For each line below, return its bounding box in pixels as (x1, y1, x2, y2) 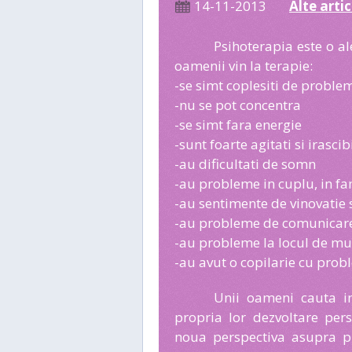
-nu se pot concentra (174, 96, 301, 114)
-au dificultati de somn (174, 155, 316, 173)
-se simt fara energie (174, 115, 302, 134)
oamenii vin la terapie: (174, 57, 313, 75)
